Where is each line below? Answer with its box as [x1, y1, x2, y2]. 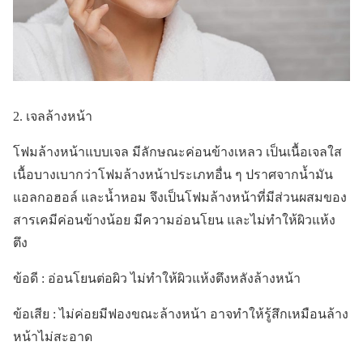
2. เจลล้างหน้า [13, 109, 92, 123]
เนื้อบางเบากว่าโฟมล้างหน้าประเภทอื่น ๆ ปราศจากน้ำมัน [13, 167, 333, 181]
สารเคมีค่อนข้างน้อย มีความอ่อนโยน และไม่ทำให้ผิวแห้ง [13, 212, 335, 227]
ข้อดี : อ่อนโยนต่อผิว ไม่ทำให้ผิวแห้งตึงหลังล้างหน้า [13, 271, 301, 285]
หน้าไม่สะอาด [13, 329, 96, 344]
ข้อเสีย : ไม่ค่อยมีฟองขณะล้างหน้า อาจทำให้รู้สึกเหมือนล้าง [13, 306, 348, 321]
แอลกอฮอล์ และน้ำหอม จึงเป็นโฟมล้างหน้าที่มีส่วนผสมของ [13, 190, 347, 204]
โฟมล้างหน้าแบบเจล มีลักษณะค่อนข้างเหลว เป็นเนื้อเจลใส [13, 144, 342, 159]
